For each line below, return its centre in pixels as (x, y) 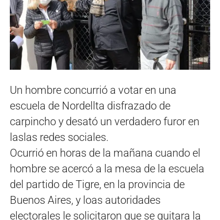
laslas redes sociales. (59, 137)
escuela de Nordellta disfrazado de (90, 106)
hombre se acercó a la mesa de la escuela (107, 168)
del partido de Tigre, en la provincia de (97, 184)
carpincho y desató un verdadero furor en (105, 121)
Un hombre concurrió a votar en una (93, 90)
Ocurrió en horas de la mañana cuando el (105, 153)
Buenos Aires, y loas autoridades (85, 200)
